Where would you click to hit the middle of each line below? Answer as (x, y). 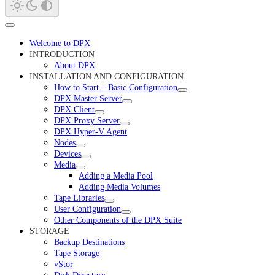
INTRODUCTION (62, 54)
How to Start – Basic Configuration (116, 87)
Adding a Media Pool (116, 176)
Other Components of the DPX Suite (118, 220)
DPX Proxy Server (87, 120)
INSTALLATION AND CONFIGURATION (107, 76)
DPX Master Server (88, 98)
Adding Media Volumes (119, 187)
